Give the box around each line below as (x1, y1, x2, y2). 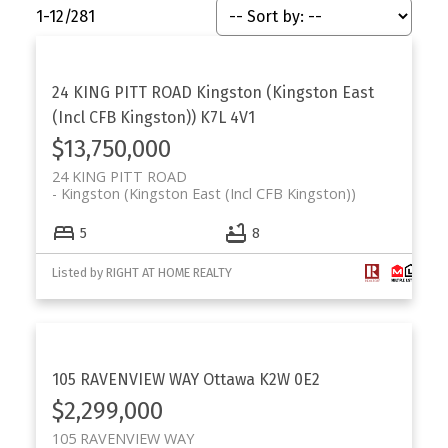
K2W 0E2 (258, 369, 320, 389)
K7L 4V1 (199, 108, 255, 128)
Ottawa (202, 369, 255, 389)
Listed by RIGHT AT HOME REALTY (51, 264, 232, 280)
